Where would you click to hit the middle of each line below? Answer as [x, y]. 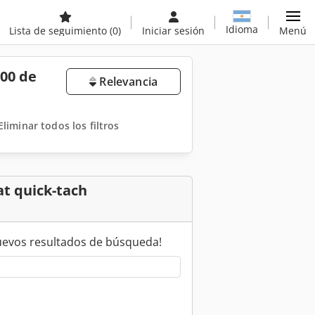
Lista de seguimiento [59, 31]
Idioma [242, 29]
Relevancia [127, 82]
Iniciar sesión [173, 31]
